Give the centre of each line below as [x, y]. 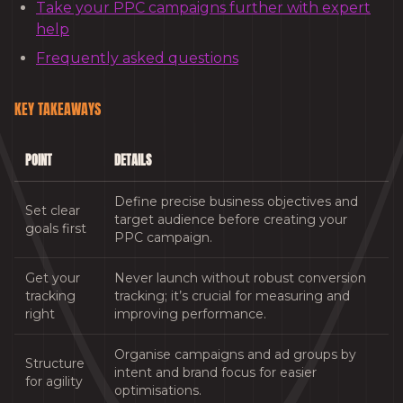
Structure [55, 364]
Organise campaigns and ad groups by [235, 355]
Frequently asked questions [137, 58]
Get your [53, 278]
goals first [56, 229]
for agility [54, 382]
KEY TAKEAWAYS [58, 109]
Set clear [53, 211]
